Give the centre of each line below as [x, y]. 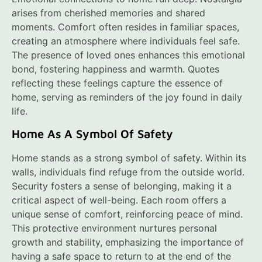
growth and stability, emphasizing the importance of [128, 242]
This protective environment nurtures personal [114, 228]
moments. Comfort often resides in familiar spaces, [125, 27]
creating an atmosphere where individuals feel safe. [126, 41]
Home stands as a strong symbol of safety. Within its [129, 158]
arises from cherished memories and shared [108, 13]
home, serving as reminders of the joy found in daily [127, 97]
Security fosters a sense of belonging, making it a [122, 186]
